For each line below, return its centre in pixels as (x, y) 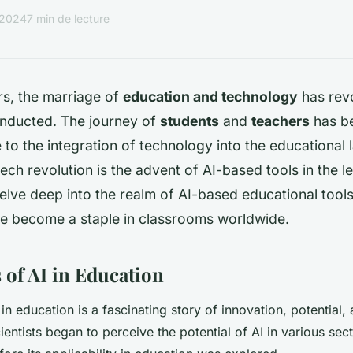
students (190, 121)
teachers (281, 121)
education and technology (210, 96)
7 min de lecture (68, 19)
